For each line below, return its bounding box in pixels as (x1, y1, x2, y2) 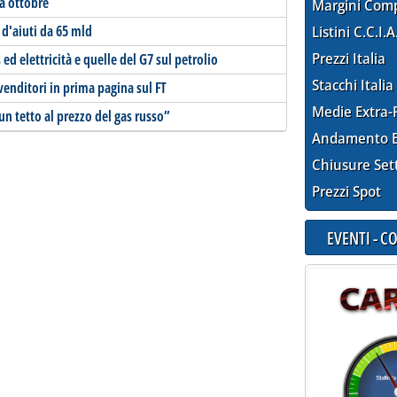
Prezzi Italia (312, 49, 386, 69)
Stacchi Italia (312, 75, 394, 96)
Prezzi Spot (312, 182, 382, 202)
